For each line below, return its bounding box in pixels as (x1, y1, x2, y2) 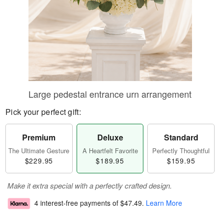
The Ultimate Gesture (8, 146, 70, 155)
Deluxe (97, 132, 123, 143)
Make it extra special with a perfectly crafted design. (7, 180, 172, 191)
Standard (164, 132, 198, 143)
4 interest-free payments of (34, 198, 120, 208)
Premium (22, 132, 56, 143)
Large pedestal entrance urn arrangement (28, 87, 192, 100)
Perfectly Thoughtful (152, 146, 210, 155)
